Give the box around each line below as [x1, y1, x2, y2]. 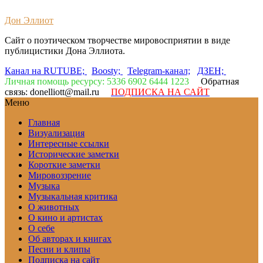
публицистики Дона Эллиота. [5, 46, 125, 56]
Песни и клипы [28, 244, 90, 254]
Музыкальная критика [28, 191, 117, 201]
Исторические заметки [28, 149, 119, 159]
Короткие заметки [28, 160, 100, 170]
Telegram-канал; [127, 66, 190, 76]
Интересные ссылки [28, 139, 109, 149]
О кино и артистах [28, 213, 103, 222]
